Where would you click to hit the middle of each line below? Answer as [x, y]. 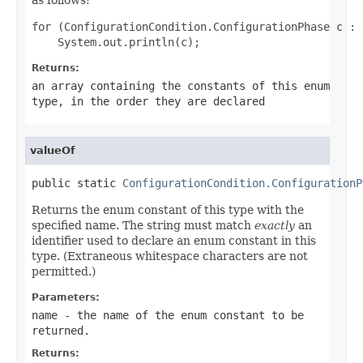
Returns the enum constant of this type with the [168, 209]
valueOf [53, 150]
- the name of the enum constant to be [181, 315]
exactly [275, 225]
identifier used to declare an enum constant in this [174, 240]
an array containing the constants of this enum [181, 85]
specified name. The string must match [143, 225]
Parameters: [66, 297]
